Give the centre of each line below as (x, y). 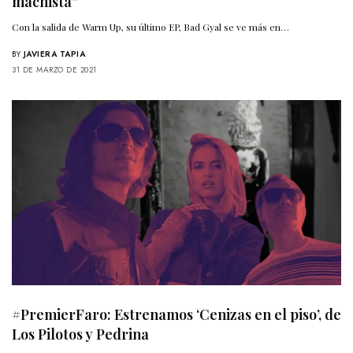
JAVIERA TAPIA (54, 54)
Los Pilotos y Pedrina (80, 334)
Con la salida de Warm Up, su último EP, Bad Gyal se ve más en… (151, 27)
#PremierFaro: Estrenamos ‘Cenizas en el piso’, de (176, 315)
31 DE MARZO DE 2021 (54, 70)
